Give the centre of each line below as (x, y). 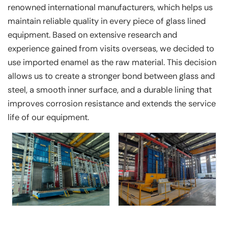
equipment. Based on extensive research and (92, 35)
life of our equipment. (48, 117)
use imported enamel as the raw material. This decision (112, 62)
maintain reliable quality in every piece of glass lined (107, 21)
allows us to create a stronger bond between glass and (111, 76)
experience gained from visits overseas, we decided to (111, 48)
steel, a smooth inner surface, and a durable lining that (110, 90)
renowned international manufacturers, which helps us (110, 7)
